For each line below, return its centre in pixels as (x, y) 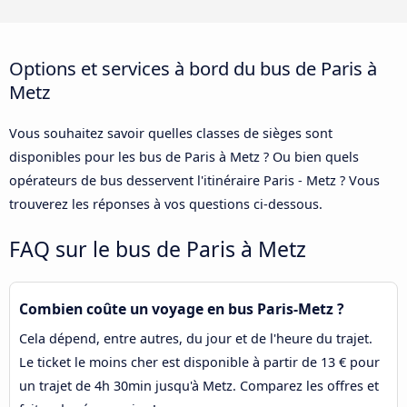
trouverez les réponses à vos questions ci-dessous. (166, 203)
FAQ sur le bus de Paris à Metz (158, 248)
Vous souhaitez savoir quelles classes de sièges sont (171, 133)
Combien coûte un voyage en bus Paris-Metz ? (182, 308)
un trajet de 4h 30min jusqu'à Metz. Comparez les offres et (199, 385)
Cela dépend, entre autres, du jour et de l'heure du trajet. (196, 338)
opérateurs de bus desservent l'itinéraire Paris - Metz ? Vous (194, 180)
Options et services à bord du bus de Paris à (193, 68)
